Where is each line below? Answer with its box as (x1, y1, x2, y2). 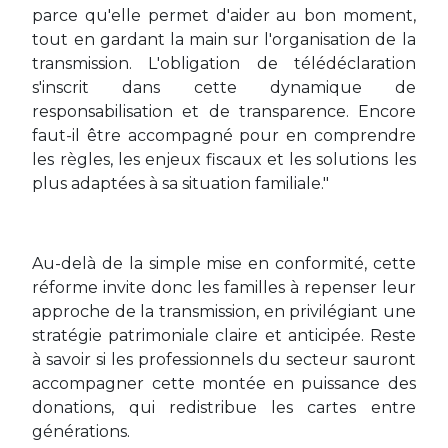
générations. (32, 422, 131, 441)
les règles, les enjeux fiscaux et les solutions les (32, 150, 416, 169)
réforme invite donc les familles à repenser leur (32, 278, 416, 297)
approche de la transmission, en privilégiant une (32, 302, 416, 321)
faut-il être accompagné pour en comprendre (32, 126, 416, 145)
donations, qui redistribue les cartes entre (32, 398, 416, 417)
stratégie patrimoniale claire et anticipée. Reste (32, 326, 416, 345)
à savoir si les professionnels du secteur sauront (32, 350, 416, 369)
